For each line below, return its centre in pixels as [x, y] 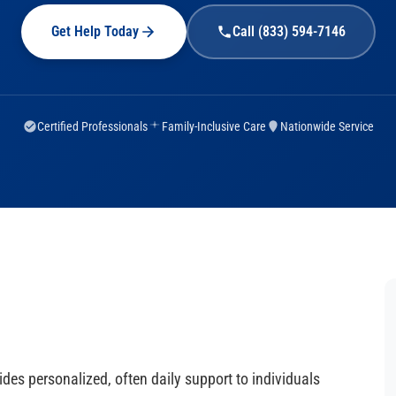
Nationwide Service [327, 126]
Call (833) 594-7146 [289, 31]
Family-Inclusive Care [213, 126]
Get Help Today [95, 31]
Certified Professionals [92, 126]
